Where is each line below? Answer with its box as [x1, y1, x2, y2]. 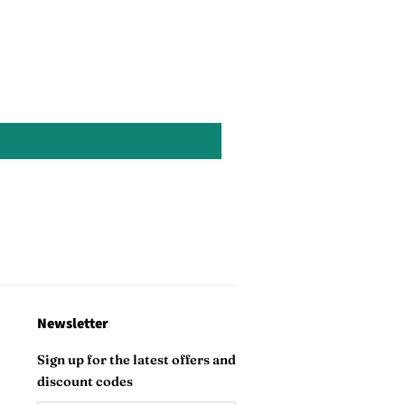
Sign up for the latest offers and [37, 352, 236, 368]
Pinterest [40, 13, 87, 29]
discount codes [37, 373, 133, 390]
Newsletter [37, 314, 108, 334]
